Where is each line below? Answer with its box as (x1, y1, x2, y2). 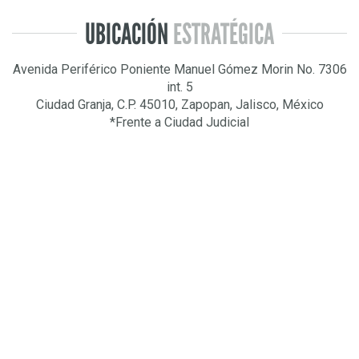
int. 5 (166, 79, 193, 95)
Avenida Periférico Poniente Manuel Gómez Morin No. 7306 (12, 62, 347, 77)
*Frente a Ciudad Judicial (110, 115, 249, 130)
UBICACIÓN (85, 17, 173, 52)
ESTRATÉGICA (173, 17, 274, 52)
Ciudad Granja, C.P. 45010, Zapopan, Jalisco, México (35, 97, 324, 112)
